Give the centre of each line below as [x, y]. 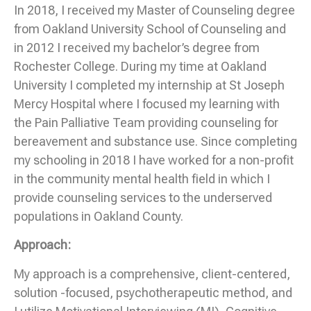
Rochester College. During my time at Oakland [140, 66]
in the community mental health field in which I [142, 179]
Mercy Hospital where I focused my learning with [147, 104]
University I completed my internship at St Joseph [149, 85]
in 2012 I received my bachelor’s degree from [137, 48]
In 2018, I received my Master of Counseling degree [154, 10]
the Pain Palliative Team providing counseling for [146, 123]
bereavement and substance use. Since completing [155, 141]
